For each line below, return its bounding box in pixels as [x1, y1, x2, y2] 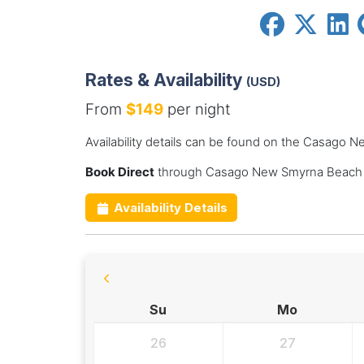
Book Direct [84, 164, 154, 180]
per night [162, 100, 231, 119]
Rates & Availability [84, 69, 246, 91]
